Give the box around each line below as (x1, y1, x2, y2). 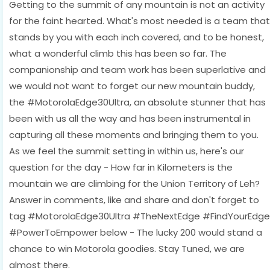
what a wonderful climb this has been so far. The (9, 46, 227, 60)
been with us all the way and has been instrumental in (9, 111, 251, 125)
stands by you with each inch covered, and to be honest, (9, 30, 264, 43)
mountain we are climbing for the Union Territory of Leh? (9, 177, 260, 190)
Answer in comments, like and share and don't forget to (9, 193, 259, 206)
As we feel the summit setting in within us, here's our (9, 144, 244, 157)
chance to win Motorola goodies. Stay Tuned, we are (9, 242, 245, 255)
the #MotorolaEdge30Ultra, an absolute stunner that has (9, 95, 266, 108)
